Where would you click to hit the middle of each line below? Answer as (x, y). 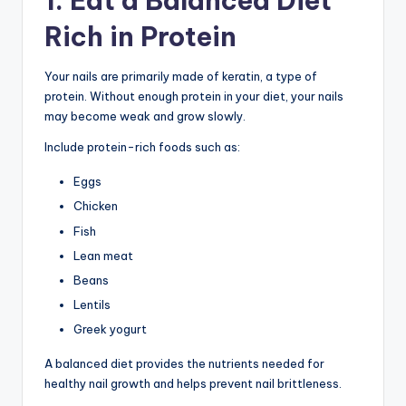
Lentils (92, 304)
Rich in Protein (140, 37)
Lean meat (103, 255)
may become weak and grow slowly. (145, 116)
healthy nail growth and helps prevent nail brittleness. (193, 383)
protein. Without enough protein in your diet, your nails (194, 97)
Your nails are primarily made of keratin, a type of (181, 77)
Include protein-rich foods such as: (142, 147)
